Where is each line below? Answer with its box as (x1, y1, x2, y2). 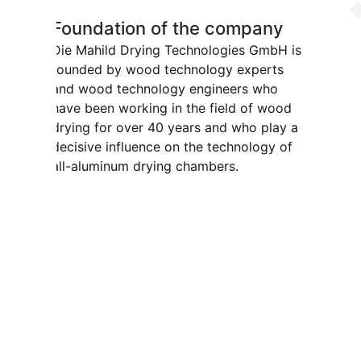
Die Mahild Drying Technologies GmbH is (52, 42, 301, 59)
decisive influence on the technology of (52, 139, 293, 156)
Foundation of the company (52, 18, 283, 39)
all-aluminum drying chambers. (52, 158, 239, 175)
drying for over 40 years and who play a (52, 119, 298, 136)
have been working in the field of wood (52, 100, 292, 117)
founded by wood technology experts (52, 61, 284, 78)
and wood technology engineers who (52, 81, 278, 98)
